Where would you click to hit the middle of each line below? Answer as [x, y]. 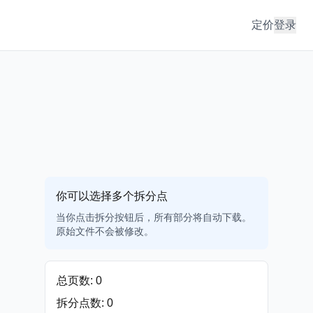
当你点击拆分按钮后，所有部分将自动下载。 [154, 217]
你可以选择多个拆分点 [112, 196]
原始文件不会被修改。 [105, 231]
